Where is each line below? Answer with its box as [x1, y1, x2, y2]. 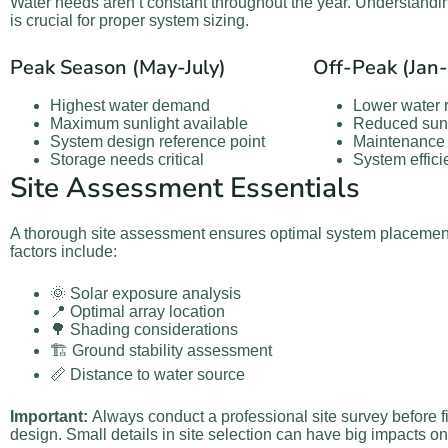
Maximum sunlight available [50, 114, 248, 132]
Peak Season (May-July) [10, 53, 226, 81]
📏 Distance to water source [50, 366, 245, 384]
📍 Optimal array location [50, 303, 225, 321]
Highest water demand [50, 96, 210, 114]
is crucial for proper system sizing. [10, 11, 249, 29]
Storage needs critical [50, 150, 204, 168]
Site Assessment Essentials [10, 168, 360, 207]
